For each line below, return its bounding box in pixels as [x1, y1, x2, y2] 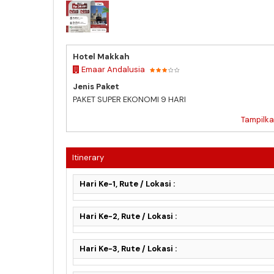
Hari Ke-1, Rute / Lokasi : [80, 178, 175, 189]
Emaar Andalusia [80, 64, 145, 75]
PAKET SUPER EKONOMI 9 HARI [73, 94, 186, 105]
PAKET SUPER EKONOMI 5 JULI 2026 [72, 37, 204, 48]
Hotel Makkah [73, 51, 130, 62]
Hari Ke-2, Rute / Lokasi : [80, 210, 177, 221]
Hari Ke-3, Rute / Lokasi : [80, 243, 177, 254]
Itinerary [72, 152, 104, 163]
